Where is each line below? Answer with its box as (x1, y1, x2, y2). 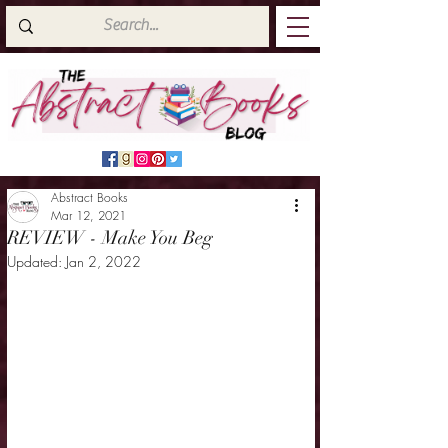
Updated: (7, 252, 66, 271)
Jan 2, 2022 (66, 252, 141, 271)
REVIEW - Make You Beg (7, 226, 213, 250)
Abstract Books (51, 189, 128, 206)
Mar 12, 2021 (51, 207, 126, 224)
